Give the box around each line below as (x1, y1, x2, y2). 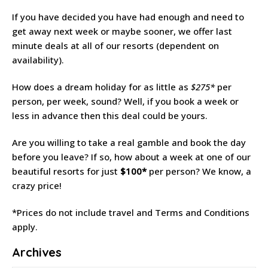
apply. (12, 220, 38, 233)
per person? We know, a (147, 165, 251, 177)
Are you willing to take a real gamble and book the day (12, 136, 246, 148)
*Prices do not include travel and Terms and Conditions (12, 206, 249, 218)
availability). (12, 54, 64, 66)
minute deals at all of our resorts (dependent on (12, 39, 219, 52)
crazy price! (12, 179, 62, 191)
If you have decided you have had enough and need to (12, 11, 244, 23)
